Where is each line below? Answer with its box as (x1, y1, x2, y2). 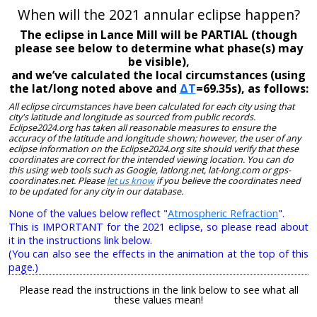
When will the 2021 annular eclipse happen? (17, 4, 300, 24)
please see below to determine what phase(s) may (14, 40, 303, 56)
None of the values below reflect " (8, 207, 168, 221)
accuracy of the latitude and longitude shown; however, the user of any (8, 132, 301, 144)
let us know (107, 174, 154, 187)
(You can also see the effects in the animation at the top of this (8, 247, 309, 261)
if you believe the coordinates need (154, 174, 301, 187)
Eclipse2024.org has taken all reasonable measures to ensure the (8, 121, 276, 134)
